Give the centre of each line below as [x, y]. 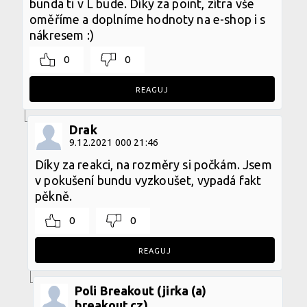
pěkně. [54, 196]
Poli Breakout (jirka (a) [140, 290]
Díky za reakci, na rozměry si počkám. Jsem [153, 164]
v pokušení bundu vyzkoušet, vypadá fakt [148, 180]
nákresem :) [62, 35]
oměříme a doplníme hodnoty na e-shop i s [148, 19]
